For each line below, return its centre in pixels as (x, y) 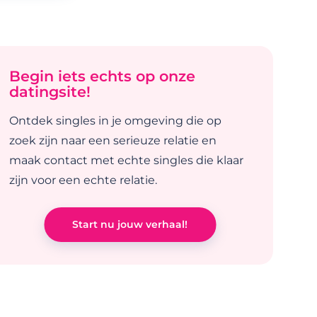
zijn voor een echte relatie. (83, 180)
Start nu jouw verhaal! (130, 224)
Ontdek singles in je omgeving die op (116, 120)
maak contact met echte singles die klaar (127, 160)
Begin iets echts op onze (103, 76)
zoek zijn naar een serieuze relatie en (113, 140)
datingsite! (50, 91)
